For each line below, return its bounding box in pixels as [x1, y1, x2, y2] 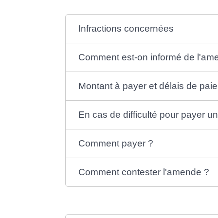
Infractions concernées [78, 23, 174, 34]
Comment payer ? [78, 138, 154, 149]
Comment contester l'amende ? [78, 167, 210, 178]
